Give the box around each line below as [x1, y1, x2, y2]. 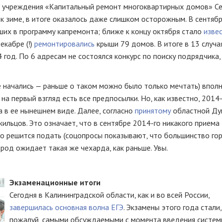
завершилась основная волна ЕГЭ [9, 202, 123, 212]
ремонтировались [34, 39, 97, 49]
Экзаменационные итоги [9, 177, 101, 187]
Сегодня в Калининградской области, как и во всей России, [9, 190, 210, 200]
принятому [135, 106, 171, 115]
